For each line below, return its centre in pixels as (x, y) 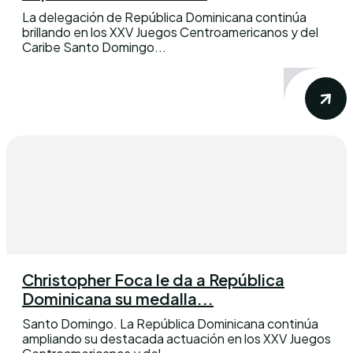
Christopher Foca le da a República (153, 279)
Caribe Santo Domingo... (94, 46)
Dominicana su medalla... (118, 298)
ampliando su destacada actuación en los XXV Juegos (176, 338)
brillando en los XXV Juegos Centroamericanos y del (170, 32)
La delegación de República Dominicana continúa (164, 17)
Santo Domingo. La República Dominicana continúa (170, 323)
